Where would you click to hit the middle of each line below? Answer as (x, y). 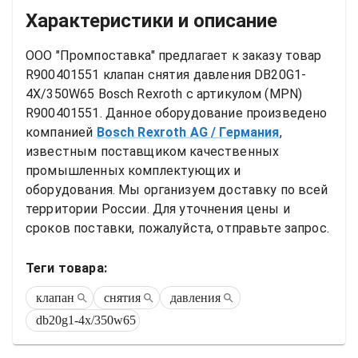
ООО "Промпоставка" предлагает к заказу (155, 56)
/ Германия (245, 132)
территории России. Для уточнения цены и (158, 209)
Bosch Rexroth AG (152, 132)
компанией (60, 132)
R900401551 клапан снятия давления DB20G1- (166, 75)
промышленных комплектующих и (133, 171)
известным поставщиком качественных (153, 151)
